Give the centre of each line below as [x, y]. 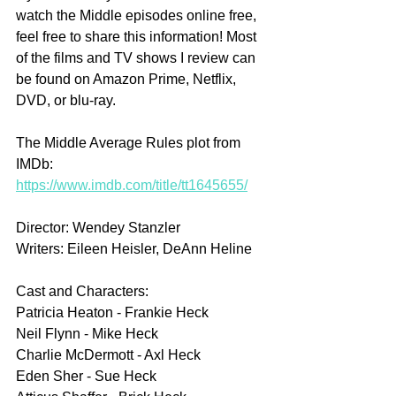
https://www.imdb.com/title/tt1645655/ [132, 185]
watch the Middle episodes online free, [138, 15]
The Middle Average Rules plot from [130, 142]
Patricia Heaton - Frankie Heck [112, 312]
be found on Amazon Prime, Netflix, [128, 79]
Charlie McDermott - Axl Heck [108, 354]
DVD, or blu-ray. [66, 100]
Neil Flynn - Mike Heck [87, 333]
